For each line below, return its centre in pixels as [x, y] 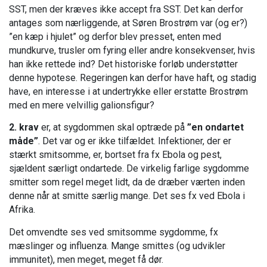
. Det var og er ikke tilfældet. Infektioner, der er [135, 141]
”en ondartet [215, 128]
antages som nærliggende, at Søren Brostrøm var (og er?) [128, 23]
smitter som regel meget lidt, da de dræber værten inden [127, 182]
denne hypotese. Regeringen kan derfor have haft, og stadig [133, 78]
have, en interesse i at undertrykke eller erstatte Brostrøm [128, 92]
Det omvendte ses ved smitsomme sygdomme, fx [114, 232]
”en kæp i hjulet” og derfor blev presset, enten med [115, 37]
